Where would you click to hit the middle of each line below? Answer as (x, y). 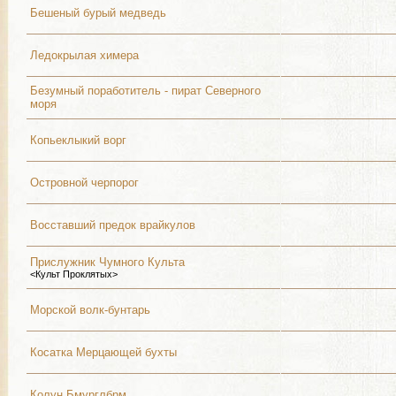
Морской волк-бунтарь (90, 310)
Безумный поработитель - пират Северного (145, 91)
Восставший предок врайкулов (113, 225)
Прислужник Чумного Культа (107, 262)
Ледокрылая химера (84, 55)
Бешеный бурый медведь (98, 13)
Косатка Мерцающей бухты (103, 352)
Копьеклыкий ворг (78, 140)
